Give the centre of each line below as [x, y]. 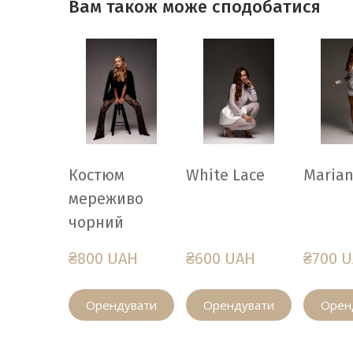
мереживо [106, 198]
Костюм [97, 175]
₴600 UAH [221, 258]
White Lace [225, 175]
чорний [96, 222]
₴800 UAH [103, 258]
